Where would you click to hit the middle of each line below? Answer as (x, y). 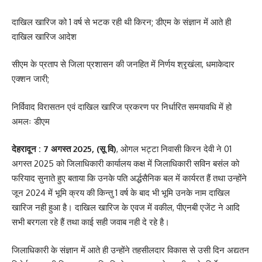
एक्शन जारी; (30, 79)
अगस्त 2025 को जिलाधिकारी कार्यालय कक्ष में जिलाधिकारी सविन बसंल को (125, 163)
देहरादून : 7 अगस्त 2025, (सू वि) (64, 149)
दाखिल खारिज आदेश (44, 36)
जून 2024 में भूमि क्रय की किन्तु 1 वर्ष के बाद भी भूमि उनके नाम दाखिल (121, 193)
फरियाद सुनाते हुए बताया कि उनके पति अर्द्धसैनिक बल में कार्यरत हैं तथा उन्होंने (129, 178)
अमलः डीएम (31, 121)
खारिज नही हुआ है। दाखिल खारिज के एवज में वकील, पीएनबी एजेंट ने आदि (126, 207)
